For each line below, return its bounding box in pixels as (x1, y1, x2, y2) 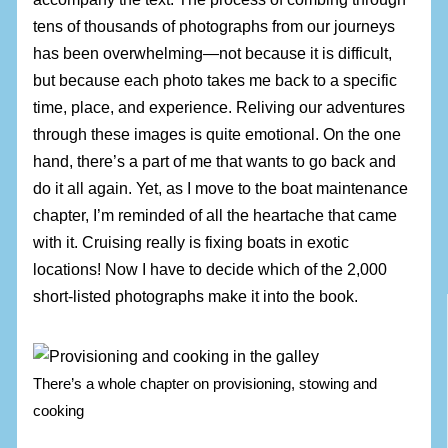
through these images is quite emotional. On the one (33, 125, 402, 144)
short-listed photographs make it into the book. (33, 287, 359, 306)
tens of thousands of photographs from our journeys (33, 17, 396, 36)
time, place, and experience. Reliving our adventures (33, 98, 406, 117)
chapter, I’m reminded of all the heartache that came (33, 206, 398, 225)
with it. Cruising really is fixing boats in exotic (33, 233, 350, 252)
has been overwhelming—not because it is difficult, (33, 44, 393, 63)
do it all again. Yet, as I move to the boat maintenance (33, 179, 409, 198)
